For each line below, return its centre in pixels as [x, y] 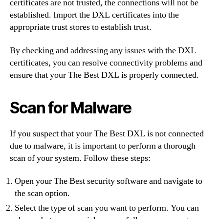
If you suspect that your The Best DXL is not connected [107, 133]
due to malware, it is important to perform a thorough [103, 146]
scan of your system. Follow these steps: [80, 158]
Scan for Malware [71, 108]
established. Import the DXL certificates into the [94, 15]
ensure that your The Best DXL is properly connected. [104, 75]
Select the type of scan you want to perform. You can [107, 208]
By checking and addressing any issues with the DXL [103, 50]
